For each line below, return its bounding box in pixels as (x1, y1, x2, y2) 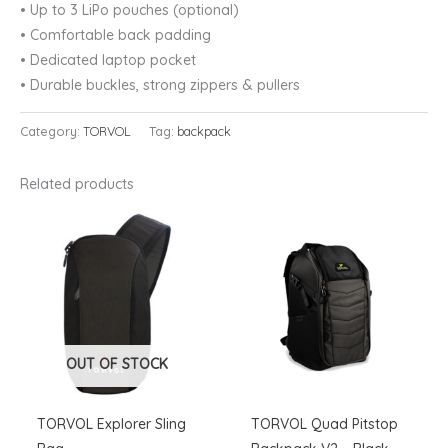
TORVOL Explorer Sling (36, 415, 186, 434)
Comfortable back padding (30, 25, 211, 44)
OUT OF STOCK (66, 355, 168, 374)
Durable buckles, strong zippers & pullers (30, 75, 300, 94)
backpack (177, 123, 231, 140)
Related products (20, 175, 134, 194)
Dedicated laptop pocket (30, 50, 196, 69)
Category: (20, 123, 83, 140)
